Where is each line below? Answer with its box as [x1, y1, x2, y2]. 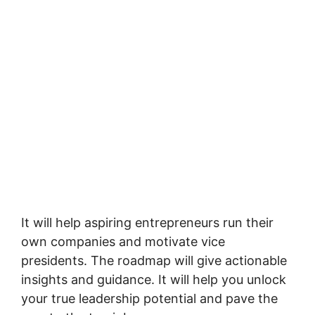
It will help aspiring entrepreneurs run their [21, 215, 274, 230]
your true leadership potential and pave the [21, 291, 278, 306]
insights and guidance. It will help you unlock [21, 272, 286, 287]
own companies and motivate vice [21, 234, 225, 249]
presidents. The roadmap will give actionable [21, 253, 287, 268]
